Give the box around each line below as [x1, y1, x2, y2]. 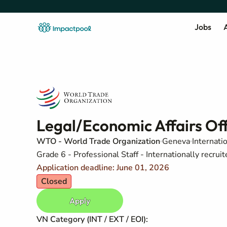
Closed [41, 176, 67, 187]
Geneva [162, 136, 190, 147]
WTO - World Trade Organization [36, 136, 160, 147]
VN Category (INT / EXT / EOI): [36, 214, 148, 225]
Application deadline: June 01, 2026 [36, 162, 169, 173]
